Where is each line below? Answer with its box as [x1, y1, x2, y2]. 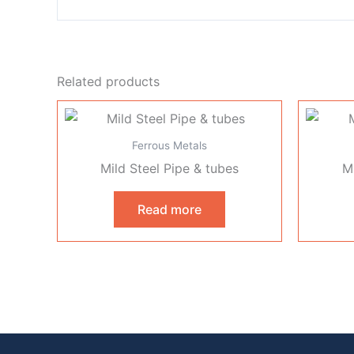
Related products [57, 73, 160, 89]
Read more [137, 201, 201, 217]
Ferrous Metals [132, 138, 207, 152]
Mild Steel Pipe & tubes [100, 160, 239, 176]
